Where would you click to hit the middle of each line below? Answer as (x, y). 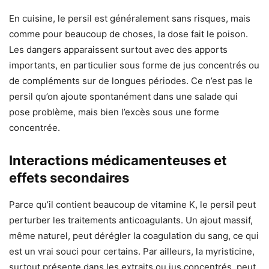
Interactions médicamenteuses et (118, 161)
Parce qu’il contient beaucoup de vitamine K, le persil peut (132, 205)
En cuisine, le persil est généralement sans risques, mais (130, 19)
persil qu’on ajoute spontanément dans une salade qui (123, 97)
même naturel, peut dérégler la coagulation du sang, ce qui (134, 236)
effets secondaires (69, 178)
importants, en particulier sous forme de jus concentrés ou (134, 65)
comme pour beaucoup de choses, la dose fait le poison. (128, 34)
